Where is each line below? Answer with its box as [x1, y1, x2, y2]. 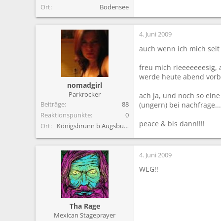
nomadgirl [67, 80, 102, 90]
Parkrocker [69, 89, 101, 99]
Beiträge [40, 99, 65, 109]
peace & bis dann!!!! [139, 118, 205, 128]
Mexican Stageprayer [54, 210, 115, 220]
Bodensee [100, 2, 129, 11]
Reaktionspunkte [40, 110, 91, 119]
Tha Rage [69, 201, 100, 211]
